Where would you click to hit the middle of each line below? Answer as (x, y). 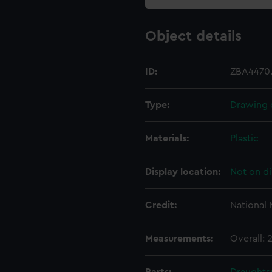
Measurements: (179, 239)
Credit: (161, 205)
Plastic (244, 138)
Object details (193, 36)
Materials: (167, 138)
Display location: (183, 172)
